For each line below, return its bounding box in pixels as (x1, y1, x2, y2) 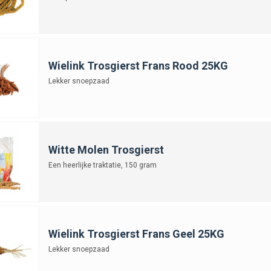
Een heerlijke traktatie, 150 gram (48, 160, 157, 169)
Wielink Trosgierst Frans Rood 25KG (48, 59, 228, 72)
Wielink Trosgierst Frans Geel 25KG (48, 227, 224, 240)
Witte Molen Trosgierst (48, 143, 164, 156)
